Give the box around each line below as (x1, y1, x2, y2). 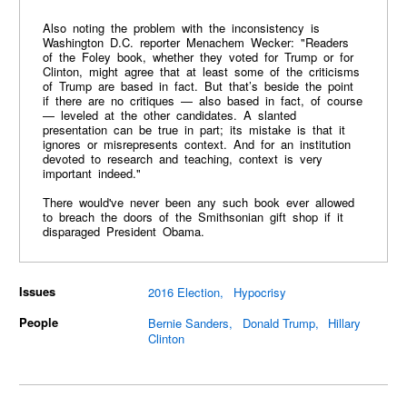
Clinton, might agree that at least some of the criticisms (42, 63, 360, 81)
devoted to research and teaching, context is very (42, 150, 323, 168)
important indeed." (42, 164, 141, 183)
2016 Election (148, 283, 221, 302)
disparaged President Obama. (42, 223, 204, 241)
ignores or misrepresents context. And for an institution (42, 135, 351, 154)
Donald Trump (242, 314, 315, 333)
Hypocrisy (233, 283, 286, 302)
